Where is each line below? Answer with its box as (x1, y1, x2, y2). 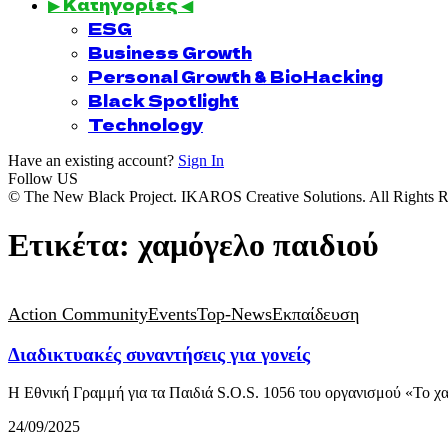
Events (148, 303, 197, 324)
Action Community (8, 303, 148, 324)
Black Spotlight (88, 88, 239, 112)
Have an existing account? (8, 152, 174, 169)
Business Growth (88, 40, 252, 64)
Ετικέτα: (8, 227, 138, 264)
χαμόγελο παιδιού (138, 227, 379, 264)
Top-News (197, 303, 272, 324)
